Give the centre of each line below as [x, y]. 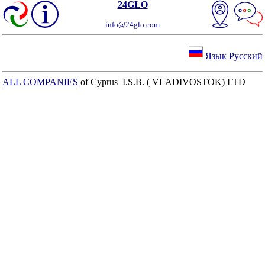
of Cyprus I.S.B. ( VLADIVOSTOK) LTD [162, 82]
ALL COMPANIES [41, 82]
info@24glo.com [132, 25]
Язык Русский [232, 56]
